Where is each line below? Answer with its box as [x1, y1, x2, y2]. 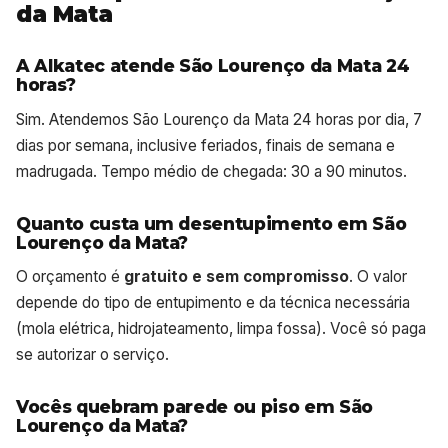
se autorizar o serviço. [16, 345, 169, 365]
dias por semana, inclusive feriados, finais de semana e [16, 135, 395, 155]
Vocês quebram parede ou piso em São [16, 396, 373, 418]
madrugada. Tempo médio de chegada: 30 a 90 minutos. [16, 161, 407, 181]
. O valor [349, 267, 407, 287]
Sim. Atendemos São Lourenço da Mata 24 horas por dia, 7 [16, 109, 422, 129]
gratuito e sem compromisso [124, 267, 349, 287]
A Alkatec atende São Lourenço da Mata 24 [16, 54, 410, 76]
